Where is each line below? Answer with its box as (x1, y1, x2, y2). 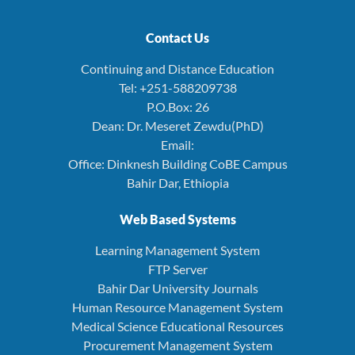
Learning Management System (95, 242, 260, 258)
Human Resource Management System (72, 299, 283, 315)
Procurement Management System (82, 337, 273, 353)
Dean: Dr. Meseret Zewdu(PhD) (91, 117, 264, 133)
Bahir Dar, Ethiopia (126, 174, 229, 190)
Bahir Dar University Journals (97, 280, 258, 296)
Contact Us (146, 29, 209, 45)
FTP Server (147, 261, 208, 277)
